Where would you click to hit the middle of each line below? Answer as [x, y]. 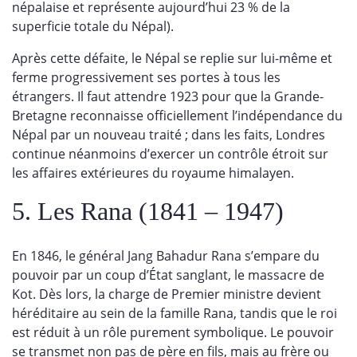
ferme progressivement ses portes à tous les [146, 77]
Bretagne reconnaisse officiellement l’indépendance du [177, 116]
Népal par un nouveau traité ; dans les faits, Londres [169, 135]
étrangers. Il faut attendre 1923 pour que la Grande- [168, 96]
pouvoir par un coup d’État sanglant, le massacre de [168, 275]
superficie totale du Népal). [93, 26]
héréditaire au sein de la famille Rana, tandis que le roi [175, 313]
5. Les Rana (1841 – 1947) [148, 211]
